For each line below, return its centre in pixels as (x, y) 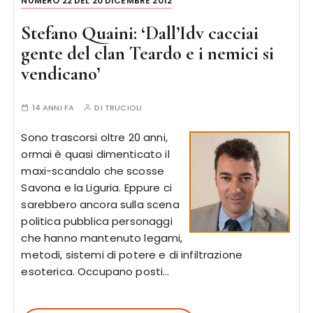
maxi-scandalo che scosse (93, 171)
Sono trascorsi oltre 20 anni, (94, 137)
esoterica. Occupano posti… (95, 271)
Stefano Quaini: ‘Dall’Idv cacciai (140, 33)
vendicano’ (61, 74)
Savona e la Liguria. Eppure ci (96, 188)
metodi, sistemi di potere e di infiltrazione (132, 255)
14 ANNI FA (53, 108)
